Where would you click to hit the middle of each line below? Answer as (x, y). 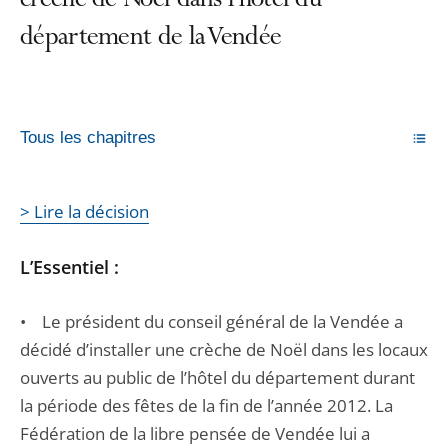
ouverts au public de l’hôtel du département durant (217, 377)
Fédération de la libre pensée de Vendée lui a (195, 433)
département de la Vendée (151, 39)
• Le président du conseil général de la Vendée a (211, 321)
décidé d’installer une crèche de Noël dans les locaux (224, 349)
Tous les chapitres (88, 137)
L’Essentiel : (69, 267)
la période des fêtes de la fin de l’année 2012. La (206, 405)
